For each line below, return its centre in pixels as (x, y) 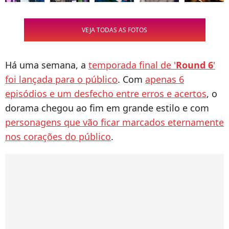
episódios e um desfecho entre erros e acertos (106, 94)
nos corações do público (58, 137)
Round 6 (194, 65)
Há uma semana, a (47, 65)
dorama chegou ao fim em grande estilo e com (107, 108)
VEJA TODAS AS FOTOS (114, 30)
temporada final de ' (132, 65)
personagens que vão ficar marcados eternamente (114, 122)
